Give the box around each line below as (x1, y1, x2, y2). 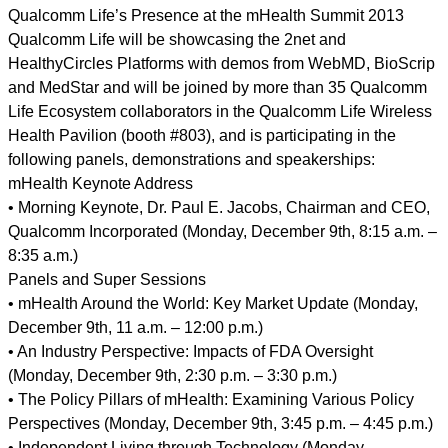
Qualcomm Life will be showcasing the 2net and (8, 31, 346, 48)
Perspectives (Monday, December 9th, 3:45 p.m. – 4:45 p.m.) (8, 415, 433, 432)
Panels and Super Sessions (8, 271, 206, 288)
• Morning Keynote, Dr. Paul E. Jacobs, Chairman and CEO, (8, 199, 430, 216)
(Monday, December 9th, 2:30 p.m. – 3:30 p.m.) (8, 367, 337, 384)
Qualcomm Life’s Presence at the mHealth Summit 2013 (8, 7, 404, 24)
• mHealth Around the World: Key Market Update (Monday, (8, 295, 418, 312)
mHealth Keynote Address (8, 175, 193, 192)
